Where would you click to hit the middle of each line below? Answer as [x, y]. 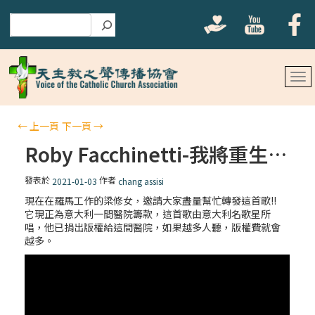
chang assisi [141, 181]
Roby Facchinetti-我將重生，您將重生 [278, 154]
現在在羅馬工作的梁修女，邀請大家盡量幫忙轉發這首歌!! [151, 201]
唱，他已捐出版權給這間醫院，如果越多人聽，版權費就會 [153, 227]
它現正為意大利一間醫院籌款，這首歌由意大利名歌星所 [148, 214]
